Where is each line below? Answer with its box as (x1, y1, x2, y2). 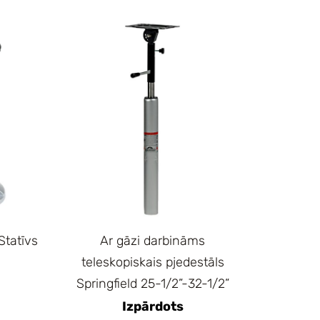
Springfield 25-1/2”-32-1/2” (76, 276, 229, 292)
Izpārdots (121, 299, 184, 315)
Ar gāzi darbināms (100, 233, 206, 249)
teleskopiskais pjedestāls (81, 254, 224, 271)
